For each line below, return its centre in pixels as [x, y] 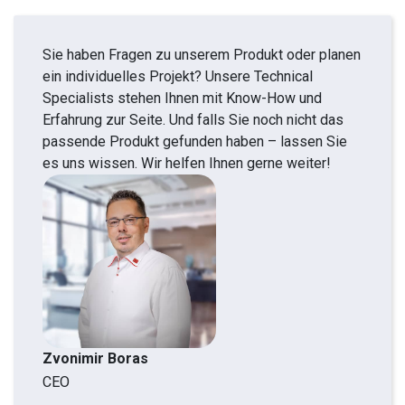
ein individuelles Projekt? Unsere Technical [178, 76]
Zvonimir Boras [95, 359]
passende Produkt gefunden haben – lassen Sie [195, 141]
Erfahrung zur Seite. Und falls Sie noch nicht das [193, 120]
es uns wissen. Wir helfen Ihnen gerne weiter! [187, 163]
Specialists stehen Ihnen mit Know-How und [182, 98]
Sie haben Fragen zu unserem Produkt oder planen [202, 55]
